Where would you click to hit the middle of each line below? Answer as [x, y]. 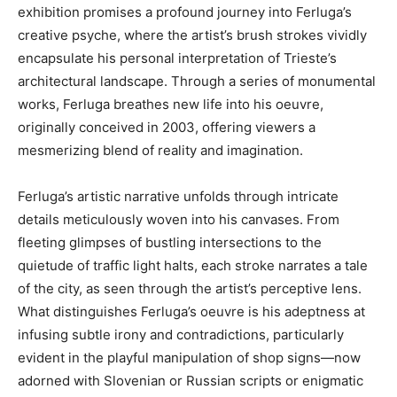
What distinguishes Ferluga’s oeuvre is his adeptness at [191, 312]
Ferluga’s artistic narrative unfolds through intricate [178, 197]
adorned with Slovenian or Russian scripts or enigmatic [191, 381]
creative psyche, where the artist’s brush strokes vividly [192, 35]
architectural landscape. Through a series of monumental [197, 82]
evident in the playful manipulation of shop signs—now [189, 358]
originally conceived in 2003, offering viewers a [167, 128]
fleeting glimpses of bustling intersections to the [170, 243]
